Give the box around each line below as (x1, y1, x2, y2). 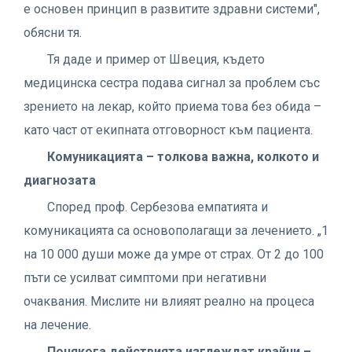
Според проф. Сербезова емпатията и (47, 199, 268, 214)
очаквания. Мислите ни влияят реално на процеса (24, 293, 314, 309)
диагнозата (24, 172, 96, 188)
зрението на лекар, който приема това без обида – (24, 98, 321, 114)
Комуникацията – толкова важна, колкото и (47, 148, 319, 164)
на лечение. (24, 317, 91, 332)
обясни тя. (24, 24, 82, 40)
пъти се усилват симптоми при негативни (24, 269, 266, 285)
